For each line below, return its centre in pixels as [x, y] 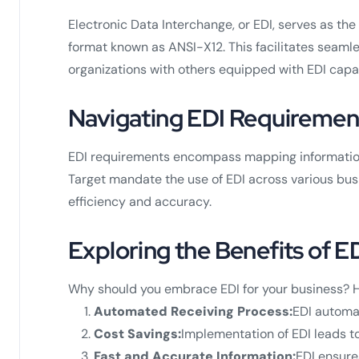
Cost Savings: [137, 333]
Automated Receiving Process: [193, 311]
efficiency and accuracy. [140, 201]
